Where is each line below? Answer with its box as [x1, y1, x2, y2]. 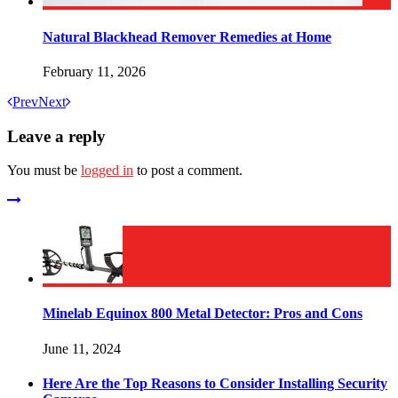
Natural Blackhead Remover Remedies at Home [43, 28, 331, 44]
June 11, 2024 [43, 340, 121, 356]
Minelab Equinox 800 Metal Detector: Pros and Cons [43, 306, 362, 322]
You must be [7, 163, 81, 179]
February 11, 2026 [43, 63, 146, 79]
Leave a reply [7, 126, 106, 146]
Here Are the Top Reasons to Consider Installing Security [43, 375, 387, 391]
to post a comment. [133, 163, 243, 179]
